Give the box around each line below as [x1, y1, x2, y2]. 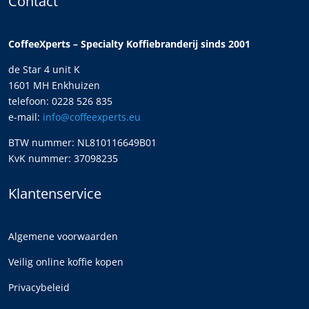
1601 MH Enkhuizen [8, 79, 100, 92]
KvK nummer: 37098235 [8, 152, 118, 166]
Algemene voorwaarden [8, 230, 118, 243]
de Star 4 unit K [8, 63, 80, 77]
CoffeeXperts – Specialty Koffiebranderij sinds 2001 [8, 37, 250, 51]
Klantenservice [8, 184, 101, 203]
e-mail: [8, 110, 43, 124]
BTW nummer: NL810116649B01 [8, 136, 157, 150]
